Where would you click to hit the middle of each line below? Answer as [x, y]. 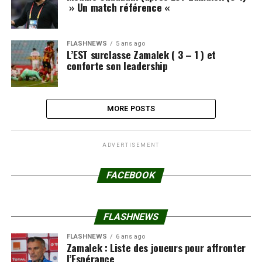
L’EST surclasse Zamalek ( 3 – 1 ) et [141, 54]
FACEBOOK [131, 175]
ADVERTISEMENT [131, 145]
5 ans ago [130, 44]
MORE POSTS [131, 108]
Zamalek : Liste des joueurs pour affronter [156, 247]
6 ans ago [130, 237]
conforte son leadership [117, 65]
